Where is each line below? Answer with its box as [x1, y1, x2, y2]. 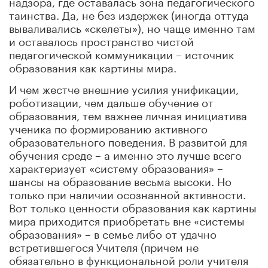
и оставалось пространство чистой [9, 31, 194, 48]
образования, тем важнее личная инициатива [9, 105, 247, 123]
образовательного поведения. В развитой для [9, 132, 247, 149]
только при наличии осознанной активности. [9, 184, 246, 202]
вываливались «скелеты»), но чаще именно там [9, 18, 255, 35]
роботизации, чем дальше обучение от [9, 92, 214, 109]
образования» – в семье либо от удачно [9, 224, 217, 241]
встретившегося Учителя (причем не [9, 237, 199, 254]
